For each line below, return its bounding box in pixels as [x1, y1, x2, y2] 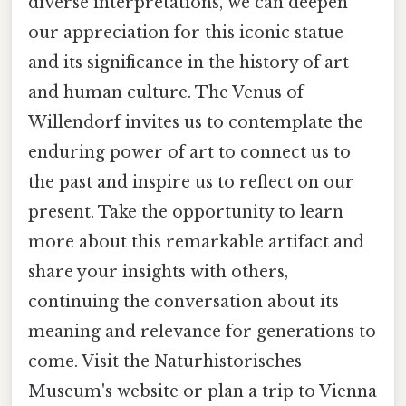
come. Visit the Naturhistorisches [28, 351, 302, 372]
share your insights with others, [28, 261, 288, 282]
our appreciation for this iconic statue [28, 22, 343, 43]
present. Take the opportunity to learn [28, 201, 343, 222]
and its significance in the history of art [28, 52, 349, 72]
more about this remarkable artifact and [28, 231, 364, 252]
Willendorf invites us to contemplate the [28, 111, 363, 132]
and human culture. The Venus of [28, 82, 304, 102]
